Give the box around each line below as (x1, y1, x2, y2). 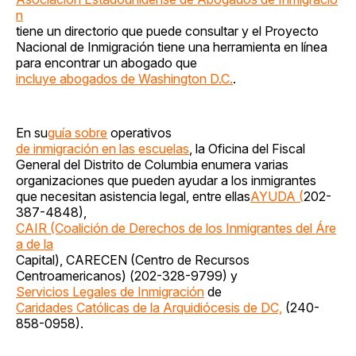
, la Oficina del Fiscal (189, 140, 305, 157)
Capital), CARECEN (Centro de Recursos (16, 251, 250, 268)
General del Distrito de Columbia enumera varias (16, 156, 288, 172)
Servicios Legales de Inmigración (16, 283, 204, 300)
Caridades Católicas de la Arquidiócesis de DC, (16, 299, 282, 315)
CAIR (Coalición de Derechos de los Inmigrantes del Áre (16, 219, 336, 236)
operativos (107, 124, 172, 141)
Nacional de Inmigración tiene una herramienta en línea (16, 38, 327, 55)
